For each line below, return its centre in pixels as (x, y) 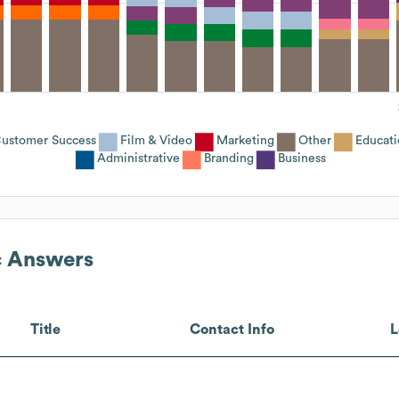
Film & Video (156, 140)
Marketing (245, 140)
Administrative (138, 158)
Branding (229, 158)
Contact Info (232, 329)
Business (302, 158)
